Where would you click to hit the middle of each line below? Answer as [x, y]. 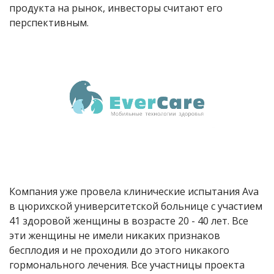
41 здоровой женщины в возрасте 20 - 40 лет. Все [129, 220]
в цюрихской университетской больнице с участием [136, 206]
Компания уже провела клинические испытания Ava [134, 191]
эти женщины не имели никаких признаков [115, 235]
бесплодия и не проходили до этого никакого [119, 250]
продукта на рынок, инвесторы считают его [116, 8]
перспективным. [49, 23]
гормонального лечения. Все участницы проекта [127, 265]
